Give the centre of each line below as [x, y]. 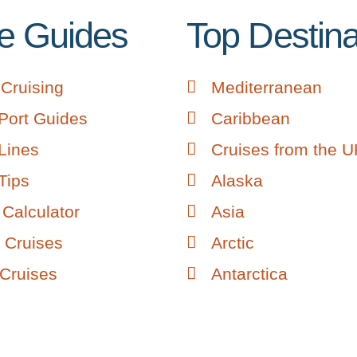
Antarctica [250, 273]
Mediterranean [267, 87]
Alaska [237, 180]
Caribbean [251, 118]
